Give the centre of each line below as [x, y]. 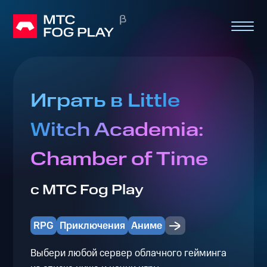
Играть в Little [105, 101]
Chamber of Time [119, 160]
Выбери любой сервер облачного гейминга [128, 253]
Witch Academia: [117, 131]
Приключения [92, 226]
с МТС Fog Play [87, 190]
